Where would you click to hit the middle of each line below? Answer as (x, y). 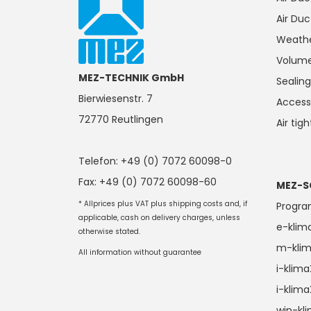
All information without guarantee (140, 252)
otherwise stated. (110, 231)
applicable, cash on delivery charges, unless (160, 217)
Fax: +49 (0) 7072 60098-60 (148, 182)
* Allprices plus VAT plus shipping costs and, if (163, 203)
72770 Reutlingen (121, 119)
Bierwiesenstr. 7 (116, 98)
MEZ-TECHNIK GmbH (132, 77)
